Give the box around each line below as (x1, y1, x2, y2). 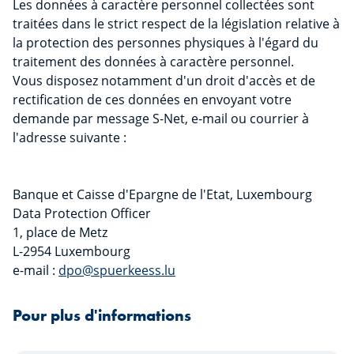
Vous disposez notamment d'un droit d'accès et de (13, 72, 315, 89)
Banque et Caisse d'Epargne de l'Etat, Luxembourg (13, 186, 312, 203)
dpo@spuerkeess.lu (58, 262, 175, 279)
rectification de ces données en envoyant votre (13, 91, 292, 108)
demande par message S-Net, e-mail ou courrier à (13, 110, 309, 127)
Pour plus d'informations (13, 305, 191, 326)
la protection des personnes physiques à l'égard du (13, 34, 318, 51)
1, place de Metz (13, 224, 107, 241)
